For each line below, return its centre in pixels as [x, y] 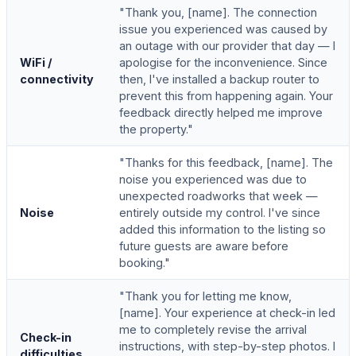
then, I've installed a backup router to [219, 79]
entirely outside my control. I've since [220, 212]
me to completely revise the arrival [213, 329]
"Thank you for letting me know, [205, 296]
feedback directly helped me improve [221, 112]
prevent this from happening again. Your [226, 95]
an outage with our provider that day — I [227, 45]
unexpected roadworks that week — [219, 195]
